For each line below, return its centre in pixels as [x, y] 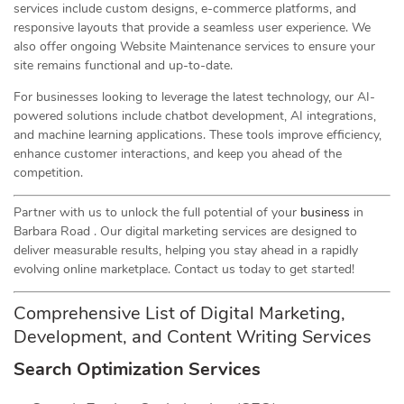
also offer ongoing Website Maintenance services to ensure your [194, 47]
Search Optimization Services [137, 370]
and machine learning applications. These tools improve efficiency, [197, 135]
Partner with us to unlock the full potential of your [157, 213]
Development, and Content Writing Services [193, 337]
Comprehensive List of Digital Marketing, [179, 314]
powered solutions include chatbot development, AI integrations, [195, 116]
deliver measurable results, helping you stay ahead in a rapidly [186, 251]
